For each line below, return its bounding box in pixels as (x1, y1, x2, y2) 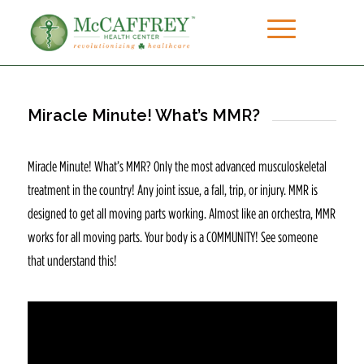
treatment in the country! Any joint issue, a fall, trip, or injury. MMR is (27, 182, 318, 198)
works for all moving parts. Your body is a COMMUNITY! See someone (27, 229, 318, 245)
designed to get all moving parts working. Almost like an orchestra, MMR (27, 206, 336, 222)
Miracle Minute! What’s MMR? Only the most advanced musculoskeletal (27, 158, 327, 175)
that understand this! (27, 253, 117, 269)
